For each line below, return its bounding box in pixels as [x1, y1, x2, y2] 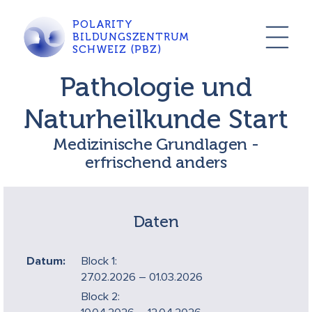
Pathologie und [60, 71, 252, 104]
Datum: [26, 255, 66, 267]
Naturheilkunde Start [24, 103, 288, 136]
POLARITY [72, 18, 133, 31]
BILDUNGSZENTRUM [72, 31, 190, 44]
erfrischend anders [85, 153, 227, 173]
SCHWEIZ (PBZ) [72, 43, 162, 56]
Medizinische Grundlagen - [53, 134, 259, 155]
